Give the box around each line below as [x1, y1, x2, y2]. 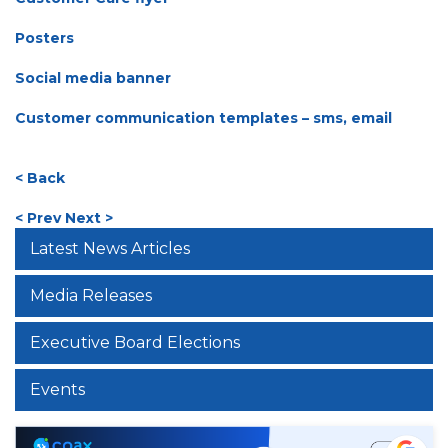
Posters [15, 29, 74, 47]
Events [30, 380, 85, 399]
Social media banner [15, 69, 171, 87]
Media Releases [30, 286, 152, 305]
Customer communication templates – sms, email [15, 109, 392, 127]
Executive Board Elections [30, 333, 240, 352]
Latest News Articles [30, 239, 190, 258]
